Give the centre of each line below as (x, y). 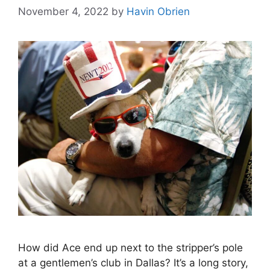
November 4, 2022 (63, 12)
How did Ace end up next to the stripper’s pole (130, 247)
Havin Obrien (158, 12)
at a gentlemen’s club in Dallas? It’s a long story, (133, 262)
